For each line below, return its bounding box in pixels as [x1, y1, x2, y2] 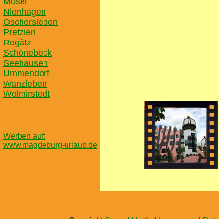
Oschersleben [3, 17, 58, 27]
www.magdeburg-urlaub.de [3, 141, 97, 149]
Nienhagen [3, 7, 46, 17]
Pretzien [3, 27, 36, 37]
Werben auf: [3, 132, 45, 140]
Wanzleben [3, 79, 47, 88]
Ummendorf [3, 68, 49, 78]
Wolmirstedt [3, 89, 50, 99]
